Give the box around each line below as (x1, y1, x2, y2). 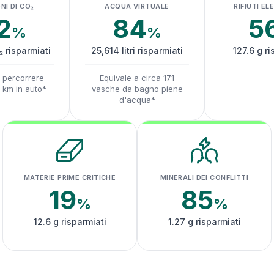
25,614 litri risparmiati (91, 45, 183, 56)
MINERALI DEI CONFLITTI (160, 173, 249, 182)
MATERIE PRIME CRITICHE (23, 173, 116, 182)
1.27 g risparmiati (168, 217, 241, 227)
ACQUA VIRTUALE (105, 2, 169, 10)
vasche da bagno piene (91, 84, 183, 94)
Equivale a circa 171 (100, 73, 174, 83)
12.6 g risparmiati (33, 217, 106, 227)
